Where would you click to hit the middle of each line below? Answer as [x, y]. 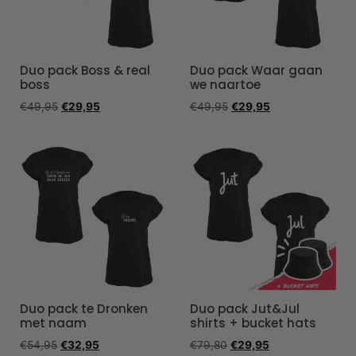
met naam [53, 323]
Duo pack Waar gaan [256, 71]
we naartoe [225, 85]
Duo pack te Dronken [84, 309]
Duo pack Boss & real [85, 71]
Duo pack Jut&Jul [245, 309]
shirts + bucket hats [253, 323]
